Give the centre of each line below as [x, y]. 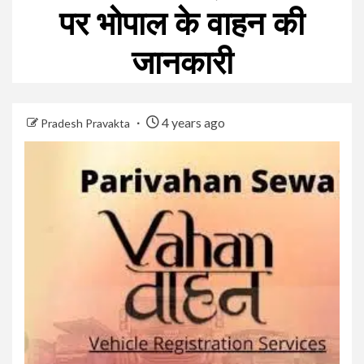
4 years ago [192, 122]
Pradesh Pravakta [87, 123]
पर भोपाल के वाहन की [182, 24]
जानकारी [182, 63]
